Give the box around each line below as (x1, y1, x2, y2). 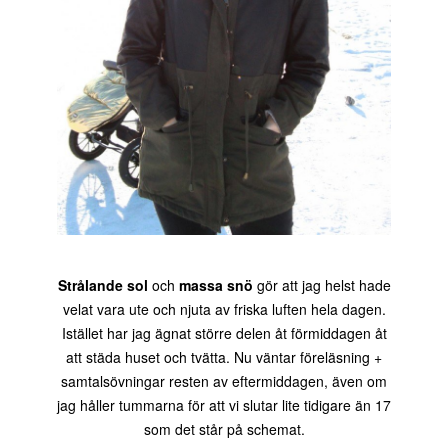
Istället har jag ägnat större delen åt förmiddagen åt (61, 323, 387, 344)
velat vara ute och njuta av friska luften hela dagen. (62, 299, 386, 320)
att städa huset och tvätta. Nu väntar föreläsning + (66, 347, 382, 368)
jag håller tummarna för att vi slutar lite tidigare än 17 (57, 395, 391, 416)
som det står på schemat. (143, 419, 305, 440)
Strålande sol (57, 275, 148, 296)
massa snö (178, 275, 253, 296)
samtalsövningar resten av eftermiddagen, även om (61, 371, 387, 392)
